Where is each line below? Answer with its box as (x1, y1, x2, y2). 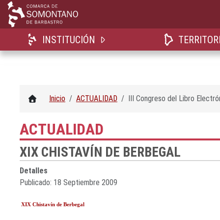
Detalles (20, 166, 48, 175)
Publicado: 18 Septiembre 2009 (20, 178, 117, 187)
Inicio (49, 94, 65, 103)
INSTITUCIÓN (42, 34, 96, 46)
